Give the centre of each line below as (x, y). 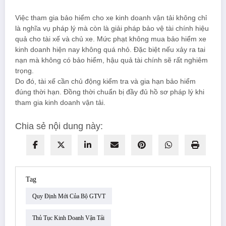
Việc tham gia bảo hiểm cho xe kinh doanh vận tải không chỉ (111, 18)
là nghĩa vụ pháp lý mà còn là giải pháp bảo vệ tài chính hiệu (112, 29)
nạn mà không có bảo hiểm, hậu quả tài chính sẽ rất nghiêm (111, 61)
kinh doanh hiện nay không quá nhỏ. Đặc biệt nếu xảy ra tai (110, 50)
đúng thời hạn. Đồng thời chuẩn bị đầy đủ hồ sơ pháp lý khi (110, 92)
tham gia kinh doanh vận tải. (60, 103)
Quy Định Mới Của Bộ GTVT (69, 196)
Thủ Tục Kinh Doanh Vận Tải (68, 218)
